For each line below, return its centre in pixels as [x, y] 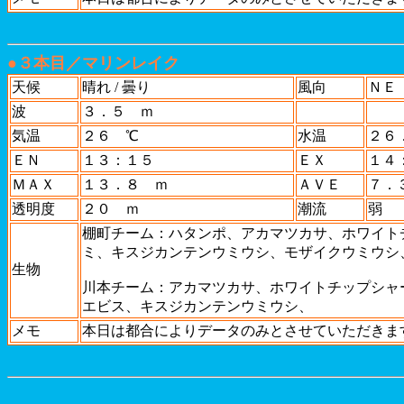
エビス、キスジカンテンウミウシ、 [197, 306]
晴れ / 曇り [116, 87]
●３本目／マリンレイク [93, 63]
